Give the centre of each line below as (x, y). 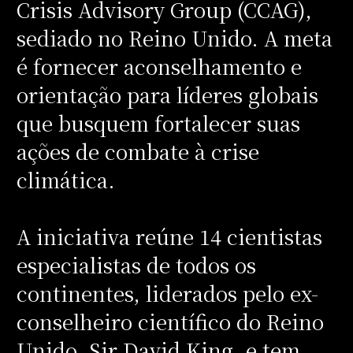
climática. (65, 179)
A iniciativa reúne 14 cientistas (169, 236)
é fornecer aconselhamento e (159, 66)
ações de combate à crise (137, 151)
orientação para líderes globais (167, 94)
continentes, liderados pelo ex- (167, 293)
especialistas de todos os (136, 264)
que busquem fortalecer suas (158, 123)
